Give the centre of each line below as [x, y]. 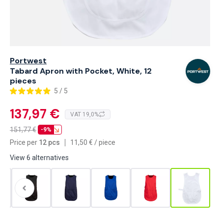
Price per [24, 142]
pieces [23, 81]
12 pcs [49, 142]
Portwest [28, 61]
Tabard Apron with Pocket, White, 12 [81, 71]
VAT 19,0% [84, 114]
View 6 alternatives [39, 158]
